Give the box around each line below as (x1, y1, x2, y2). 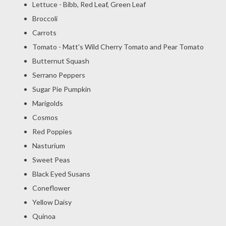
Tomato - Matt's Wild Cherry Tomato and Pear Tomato (32, 42, 204, 51)
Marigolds (32, 99, 63, 107)
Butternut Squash (32, 56, 89, 65)
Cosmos (32, 113, 58, 122)
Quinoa (32, 212, 55, 220)
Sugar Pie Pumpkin (32, 85, 91, 93)
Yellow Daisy (32, 198, 72, 206)
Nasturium (32, 141, 65, 150)
